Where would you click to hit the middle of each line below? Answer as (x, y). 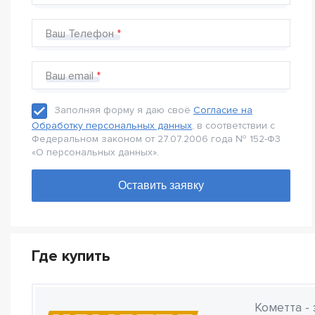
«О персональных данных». (95, 152)
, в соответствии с (233, 126)
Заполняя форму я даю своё (124, 110)
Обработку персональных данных (112, 126)
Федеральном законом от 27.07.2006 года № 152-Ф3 (156, 139)
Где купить (71, 256)
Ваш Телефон (80, 34)
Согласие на (223, 110)
